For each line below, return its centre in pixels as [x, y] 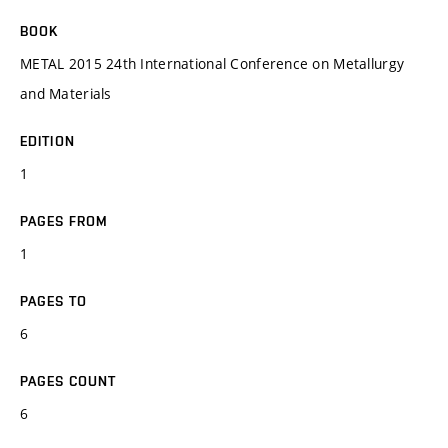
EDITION [47, 140]
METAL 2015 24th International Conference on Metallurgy [212, 63]
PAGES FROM [64, 220]
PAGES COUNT [68, 380]
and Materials [66, 93]
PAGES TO [53, 300]
